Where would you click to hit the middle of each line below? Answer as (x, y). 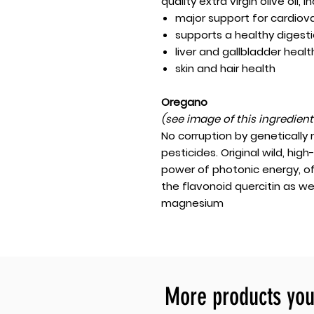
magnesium (192, 203)
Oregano (184, 102)
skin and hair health (225, 68)
